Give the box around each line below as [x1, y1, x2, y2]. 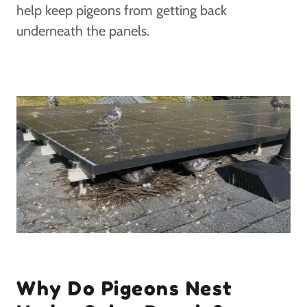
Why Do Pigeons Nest [16, 277, 233, 301]
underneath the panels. [16, 23, 149, 39]
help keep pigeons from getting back [16, 2, 227, 19]
